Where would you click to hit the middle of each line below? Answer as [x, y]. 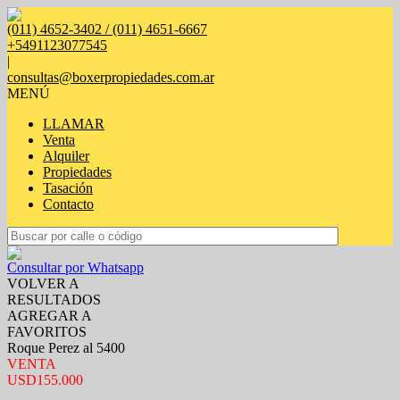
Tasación [68, 188]
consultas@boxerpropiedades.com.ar [111, 77]
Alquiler [66, 156]
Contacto [68, 204]
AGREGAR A [50, 316]
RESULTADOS [54, 300]
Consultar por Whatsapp [75, 267]
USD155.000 [45, 380]
